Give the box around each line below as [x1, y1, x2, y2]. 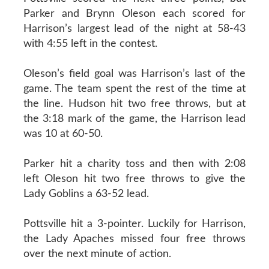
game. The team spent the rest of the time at [23, 83, 246, 94]
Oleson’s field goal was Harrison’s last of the [23, 68, 246, 79]
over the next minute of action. [23, 248, 171, 259]
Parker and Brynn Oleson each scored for [23, 8, 246, 19]
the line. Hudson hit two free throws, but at [23, 98, 246, 109]
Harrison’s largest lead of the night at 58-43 [23, 23, 246, 34]
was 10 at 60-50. [23, 128, 103, 139]
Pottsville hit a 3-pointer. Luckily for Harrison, [23, 218, 246, 229]
